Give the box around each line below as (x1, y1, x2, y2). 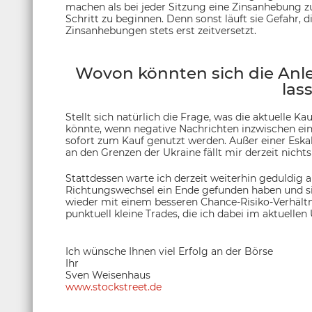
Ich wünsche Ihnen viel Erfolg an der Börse (65, 245, 273, 258)
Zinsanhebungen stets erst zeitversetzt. (65, 24, 256, 38)
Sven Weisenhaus (65, 269, 150, 282)
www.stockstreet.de (65, 281, 162, 294)
